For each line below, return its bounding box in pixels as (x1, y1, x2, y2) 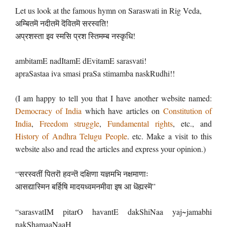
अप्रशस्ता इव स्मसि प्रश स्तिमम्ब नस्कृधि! (15, 30, 135, 41)
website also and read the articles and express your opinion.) (15, 143, 206, 154)
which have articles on (82, 105, 163, 116)
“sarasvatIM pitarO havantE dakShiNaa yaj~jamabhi (15, 206, 212, 217)
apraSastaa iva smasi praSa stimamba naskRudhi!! (15, 68, 175, 79)
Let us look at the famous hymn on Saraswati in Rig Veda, (15, 5, 204, 16)
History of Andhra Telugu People (15, 131, 127, 141)
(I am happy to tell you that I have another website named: (15, 93, 212, 103)
